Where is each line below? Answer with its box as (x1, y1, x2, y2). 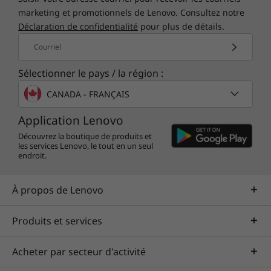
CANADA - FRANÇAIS (47, 88, 129, 100)
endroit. (18, 150, 47, 161)
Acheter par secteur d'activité (12, 245, 146, 258)
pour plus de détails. (138, 21, 224, 32)
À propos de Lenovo (12, 183, 103, 197)
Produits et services (12, 214, 102, 227)
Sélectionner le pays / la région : (18, 67, 163, 80)
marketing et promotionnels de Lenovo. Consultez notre (18, 7, 244, 18)
